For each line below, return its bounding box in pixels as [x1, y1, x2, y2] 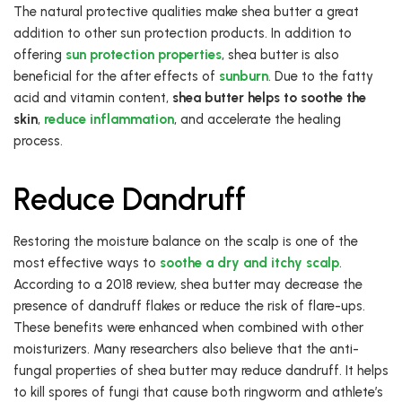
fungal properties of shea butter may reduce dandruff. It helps [13, 363, 389, 380]
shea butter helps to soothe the [172, 90, 366, 107]
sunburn [219, 68, 268, 85]
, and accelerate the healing [174, 111, 341, 128]
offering [13, 47, 66, 64]
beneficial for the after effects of [13, 68, 219, 85]
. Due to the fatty [268, 68, 373, 85]
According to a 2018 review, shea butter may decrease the [13, 276, 363, 293]
